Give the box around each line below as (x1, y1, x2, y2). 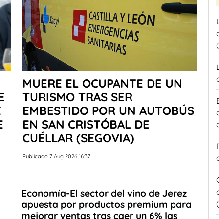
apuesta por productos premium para (22, 198, 192, 210)
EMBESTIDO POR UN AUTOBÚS (22, 103, 194, 118)
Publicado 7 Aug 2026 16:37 (22, 153, 90, 160)
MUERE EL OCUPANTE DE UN (22, 75, 182, 90)
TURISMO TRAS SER (22, 89, 132, 104)
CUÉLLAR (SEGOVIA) (22, 130, 134, 145)
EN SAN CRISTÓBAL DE (22, 116, 150, 131)
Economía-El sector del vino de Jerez (22, 187, 187, 199)
